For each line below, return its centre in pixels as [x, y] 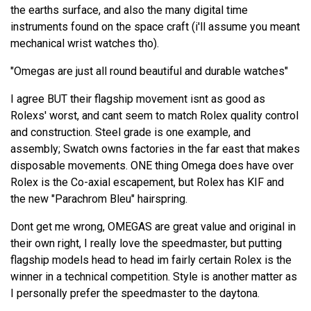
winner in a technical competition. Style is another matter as [154, 277]
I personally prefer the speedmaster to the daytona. [135, 294]
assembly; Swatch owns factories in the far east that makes [155, 149]
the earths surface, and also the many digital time [129, 10]
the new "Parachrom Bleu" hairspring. [99, 199]
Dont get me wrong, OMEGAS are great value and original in [153, 227]
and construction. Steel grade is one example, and [131, 133]
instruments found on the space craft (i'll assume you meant [155, 27]
